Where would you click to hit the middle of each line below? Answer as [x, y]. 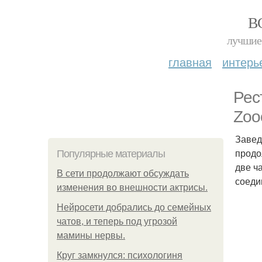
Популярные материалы [111, 154]
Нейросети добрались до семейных [134, 207]
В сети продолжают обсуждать [123, 173]
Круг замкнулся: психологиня [120, 255]
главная [190, 62]
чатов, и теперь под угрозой [117, 221]
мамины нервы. [91, 235]
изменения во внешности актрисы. [132, 187]
